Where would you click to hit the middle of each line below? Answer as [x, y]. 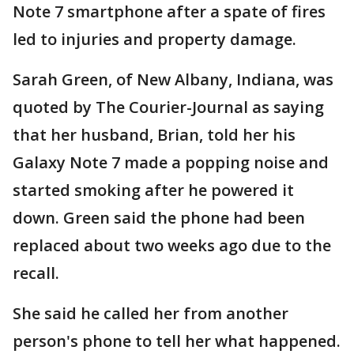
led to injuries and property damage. [154, 40]
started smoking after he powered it [153, 190]
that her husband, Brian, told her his [154, 135]
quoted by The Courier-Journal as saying [168, 107]
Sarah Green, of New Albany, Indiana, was [173, 80]
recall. [36, 273]
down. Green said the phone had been [159, 218]
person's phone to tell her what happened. [177, 341]
